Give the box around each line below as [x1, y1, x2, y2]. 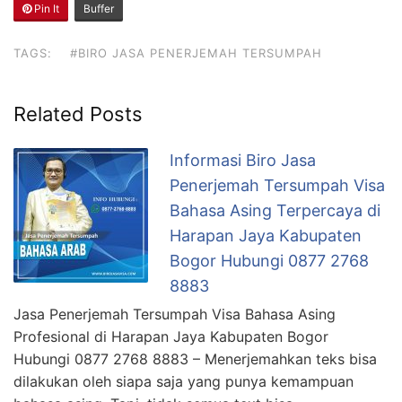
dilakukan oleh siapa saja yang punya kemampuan [13, 372, 354, 391]
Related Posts [13, 102, 143, 127]
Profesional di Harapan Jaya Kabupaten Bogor [13, 328, 328, 346]
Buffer [83, 2, 114, 16]
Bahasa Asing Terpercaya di [170, 201, 380, 221]
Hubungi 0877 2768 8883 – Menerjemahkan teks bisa [13, 350, 377, 369]
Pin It [31, 2, 59, 16]
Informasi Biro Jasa [170, 151, 316, 170]
